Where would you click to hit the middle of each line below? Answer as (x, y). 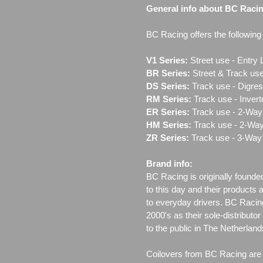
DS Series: (168, 86)
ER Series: (168, 112)
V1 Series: (167, 60)
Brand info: (169, 164)
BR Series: (168, 73)
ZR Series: (168, 138)
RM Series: (169, 99)
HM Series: (169, 125)
